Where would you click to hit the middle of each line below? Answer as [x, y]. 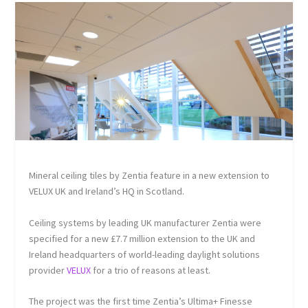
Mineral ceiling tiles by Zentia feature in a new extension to [150, 176]
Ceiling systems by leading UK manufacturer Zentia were [145, 222]
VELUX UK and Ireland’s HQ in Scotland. [107, 191]
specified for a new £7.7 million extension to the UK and [142, 238]
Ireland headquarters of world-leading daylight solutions [145, 254]
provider [48, 270]
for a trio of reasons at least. [151, 270]
